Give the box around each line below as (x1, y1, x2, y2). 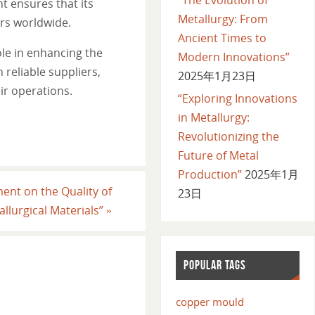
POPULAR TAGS (183, 258, 246, 273)
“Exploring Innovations (177, 90, 297, 106)
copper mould (175, 295, 244, 309)
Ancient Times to (177, 30, 266, 46)
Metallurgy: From (177, 11, 268, 27)
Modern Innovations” (177, 49, 290, 65)
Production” (177, 166, 242, 182)
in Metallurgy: (177, 109, 250, 125)
